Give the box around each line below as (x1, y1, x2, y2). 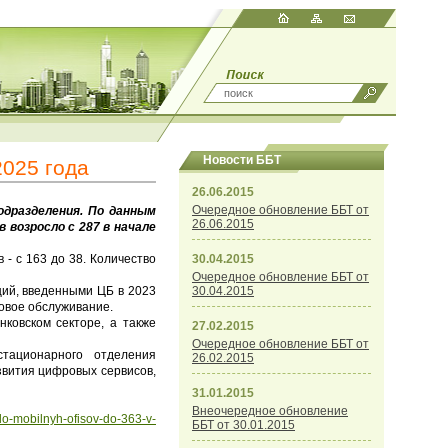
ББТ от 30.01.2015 (192, 418, 295, 432)
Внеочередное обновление (192, 404, 348, 418)
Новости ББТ (203, 153, 281, 167)
